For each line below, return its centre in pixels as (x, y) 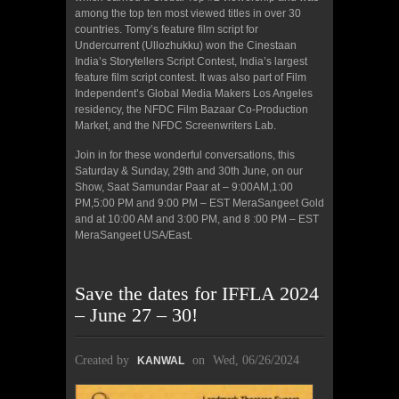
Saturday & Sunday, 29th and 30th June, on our (189, 171)
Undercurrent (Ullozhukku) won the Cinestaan (186, 45)
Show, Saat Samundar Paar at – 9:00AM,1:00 (184, 187)
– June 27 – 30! (136, 314)
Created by (104, 360)
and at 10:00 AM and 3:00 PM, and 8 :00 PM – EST (197, 219)
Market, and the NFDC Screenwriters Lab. (175, 125)
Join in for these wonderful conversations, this (185, 155)
